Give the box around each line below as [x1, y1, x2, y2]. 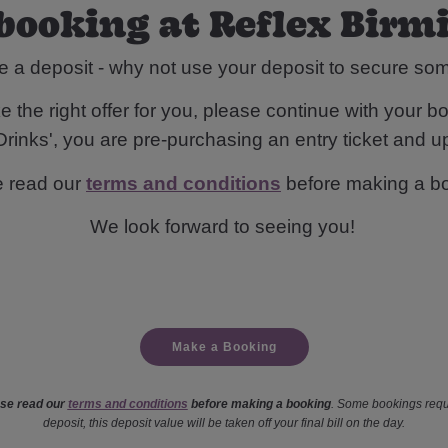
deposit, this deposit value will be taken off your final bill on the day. [43, 415, 405, 430]
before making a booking [187, 396, 331, 411]
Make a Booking [171, 339, 277, 354]
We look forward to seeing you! [90, 216, 355, 238]
